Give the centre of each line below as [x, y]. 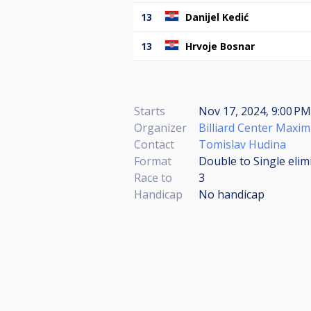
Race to [153, 177]
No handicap [232, 194]
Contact [154, 144]
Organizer [160, 127]
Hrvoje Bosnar [220, 46]
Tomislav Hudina [242, 144]
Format [153, 161]
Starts [150, 111]
